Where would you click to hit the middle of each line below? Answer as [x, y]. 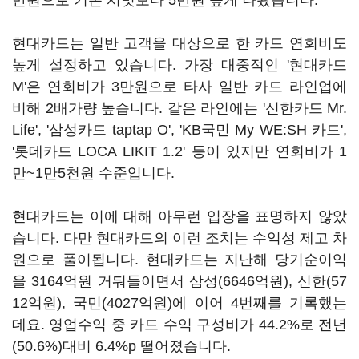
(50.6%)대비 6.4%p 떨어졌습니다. [121, 346]
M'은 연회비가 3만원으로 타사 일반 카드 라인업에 [179, 87]
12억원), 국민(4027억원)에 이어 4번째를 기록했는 [179, 303]
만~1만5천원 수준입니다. [93, 173]
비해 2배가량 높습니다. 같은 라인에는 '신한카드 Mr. [179, 108]
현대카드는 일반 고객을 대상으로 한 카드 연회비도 [179, 43]
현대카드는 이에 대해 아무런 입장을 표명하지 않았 [179, 216]
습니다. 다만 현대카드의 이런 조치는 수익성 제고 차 [179, 238]
